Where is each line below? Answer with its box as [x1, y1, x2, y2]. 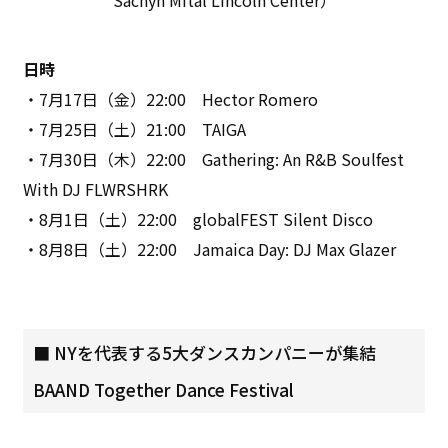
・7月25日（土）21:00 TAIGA [23, 116, 247, 141]
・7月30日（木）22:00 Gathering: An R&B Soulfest [23, 146, 405, 171]
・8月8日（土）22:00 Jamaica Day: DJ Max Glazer [23, 236, 397, 261]
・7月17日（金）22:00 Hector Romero [23, 86, 319, 111]
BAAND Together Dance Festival [33, 376, 295, 402]
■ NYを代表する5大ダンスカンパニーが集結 [33, 339, 377, 365]
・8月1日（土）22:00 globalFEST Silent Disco [23, 206, 374, 231]
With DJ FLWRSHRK [23, 176, 169, 201]
